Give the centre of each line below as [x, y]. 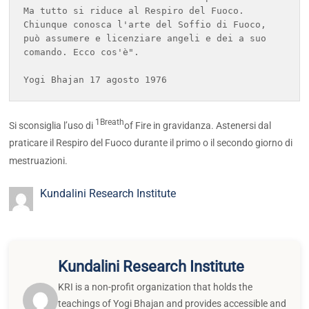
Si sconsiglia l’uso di [52, 125]
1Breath [110, 122]
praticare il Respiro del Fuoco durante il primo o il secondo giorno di [151, 143]
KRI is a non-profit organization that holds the [155, 287]
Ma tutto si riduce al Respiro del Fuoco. [134, 10]
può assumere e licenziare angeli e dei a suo [145, 38]
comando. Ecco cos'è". [87, 52]
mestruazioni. [39, 161]
